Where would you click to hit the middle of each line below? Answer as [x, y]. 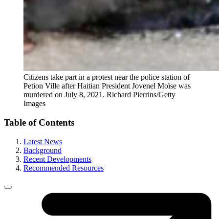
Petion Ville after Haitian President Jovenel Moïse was [107, 86]
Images [34, 104]
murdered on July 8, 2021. [64, 95]
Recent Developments [57, 159]
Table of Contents [39, 123]
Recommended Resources [64, 168]
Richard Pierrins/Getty [141, 95]
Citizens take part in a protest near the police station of [107, 77]
